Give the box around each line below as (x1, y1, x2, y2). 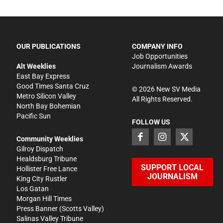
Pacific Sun (16, 111, 51, 120)
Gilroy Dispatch (16, 144, 64, 153)
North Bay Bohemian (16, 102, 81, 110)
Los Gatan (16, 184, 49, 193)
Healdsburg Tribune (16, 154, 77, 163)
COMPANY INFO (131, 42, 183, 50)
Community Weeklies (16, 134, 84, 143)
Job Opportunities (131, 52, 188, 60)
